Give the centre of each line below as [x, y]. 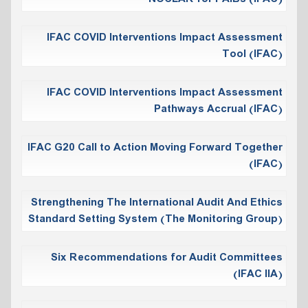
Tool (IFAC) [252, 54]
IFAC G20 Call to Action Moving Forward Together [155, 147]
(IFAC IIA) [258, 274]
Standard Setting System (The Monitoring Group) [155, 219]
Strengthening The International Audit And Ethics [157, 202]
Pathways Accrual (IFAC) [218, 109]
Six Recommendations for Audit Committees [167, 257]
